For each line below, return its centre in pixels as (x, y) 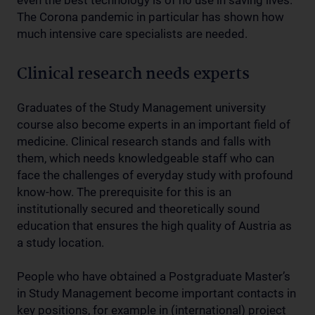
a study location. (60, 243)
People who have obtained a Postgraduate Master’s (154, 276)
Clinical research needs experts (133, 75)
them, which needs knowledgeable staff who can (146, 158)
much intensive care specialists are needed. (132, 34)
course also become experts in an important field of (154, 124)
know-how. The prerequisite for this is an (124, 192)
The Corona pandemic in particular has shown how (150, 17)
